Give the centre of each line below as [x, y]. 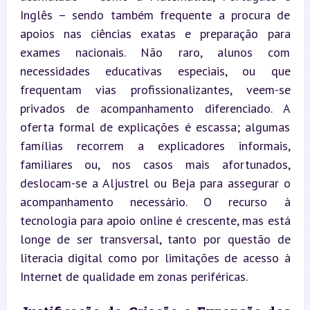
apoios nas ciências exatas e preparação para [155, 33]
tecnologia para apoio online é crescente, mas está [155, 220]
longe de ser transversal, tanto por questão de [155, 239]
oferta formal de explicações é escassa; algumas [155, 127]
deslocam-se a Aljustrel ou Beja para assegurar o [155, 183]
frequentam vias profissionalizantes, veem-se [155, 89]
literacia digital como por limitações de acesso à [155, 257]
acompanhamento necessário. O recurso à [155, 201]
